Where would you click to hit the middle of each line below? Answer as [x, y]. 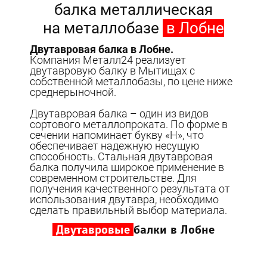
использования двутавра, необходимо [125, 200]
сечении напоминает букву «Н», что [117, 135]
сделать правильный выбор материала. [129, 210]
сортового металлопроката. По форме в [129, 125]
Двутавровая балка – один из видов [119, 114]
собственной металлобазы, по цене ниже [131, 82]
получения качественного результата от [130, 189]
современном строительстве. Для [114, 178]
